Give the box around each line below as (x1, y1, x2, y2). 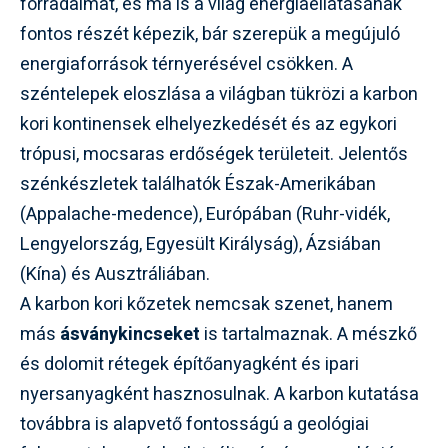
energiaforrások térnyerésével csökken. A (20, 50, 353, 78)
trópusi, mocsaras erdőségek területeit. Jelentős (20, 140, 408, 168)
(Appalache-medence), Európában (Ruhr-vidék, (20, 200, 390, 228)
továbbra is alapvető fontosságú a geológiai (20, 410, 369, 438)
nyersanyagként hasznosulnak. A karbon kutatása (20, 380, 419, 408)
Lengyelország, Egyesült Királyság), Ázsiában (20, 230, 381, 258)
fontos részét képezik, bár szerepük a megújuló (20, 20, 400, 48)
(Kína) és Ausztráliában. (20, 260, 210, 288)
